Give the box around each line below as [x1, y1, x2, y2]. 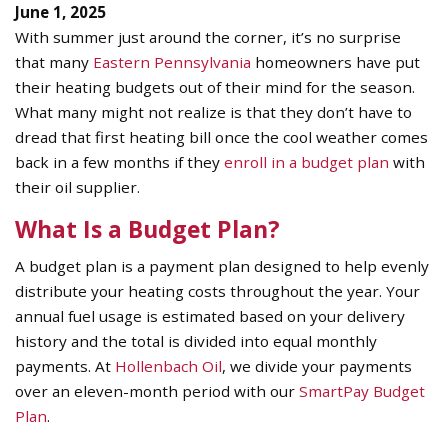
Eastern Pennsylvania [93, 52, 251, 73]
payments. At [15, 355, 115, 376]
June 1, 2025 [15, 2, 106, 23]
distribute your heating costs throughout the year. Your [15, 280, 420, 301]
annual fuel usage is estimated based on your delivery [15, 305, 405, 326]
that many [15, 52, 93, 73]
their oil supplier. [15, 177, 140, 198]
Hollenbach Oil [115, 355, 222, 376]
